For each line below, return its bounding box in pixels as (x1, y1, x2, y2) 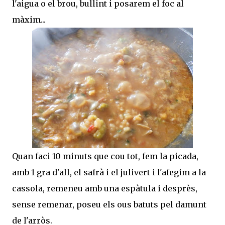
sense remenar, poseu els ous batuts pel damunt (12, 199, 206, 209)
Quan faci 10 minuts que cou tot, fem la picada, (12, 151, 198, 161)
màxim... (12, 14, 46, 25)
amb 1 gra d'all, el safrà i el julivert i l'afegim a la (12, 167, 206, 177)
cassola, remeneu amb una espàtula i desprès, (12, 183, 197, 193)
